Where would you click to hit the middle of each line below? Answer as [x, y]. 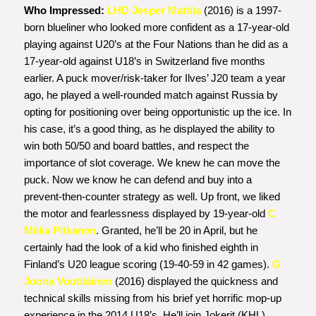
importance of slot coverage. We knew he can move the [152, 162]
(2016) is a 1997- [241, 10]
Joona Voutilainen [68, 281]
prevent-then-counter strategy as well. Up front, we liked [152, 196]
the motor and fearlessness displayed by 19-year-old [146, 213]
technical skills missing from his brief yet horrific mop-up [152, 298]
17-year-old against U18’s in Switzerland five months [144, 61]
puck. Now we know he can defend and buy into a [138, 179]
